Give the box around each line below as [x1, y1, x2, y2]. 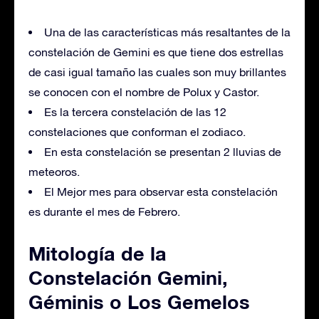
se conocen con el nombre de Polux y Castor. [28, 85, 259, 98]
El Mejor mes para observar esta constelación [44, 184, 278, 198]
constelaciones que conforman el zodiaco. [28, 125, 246, 138]
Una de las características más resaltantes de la [44, 25, 291, 38]
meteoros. [28, 164, 80, 178]
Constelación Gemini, [28, 266, 228, 289]
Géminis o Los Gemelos [28, 290, 250, 313]
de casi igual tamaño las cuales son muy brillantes [28, 65, 286, 78]
